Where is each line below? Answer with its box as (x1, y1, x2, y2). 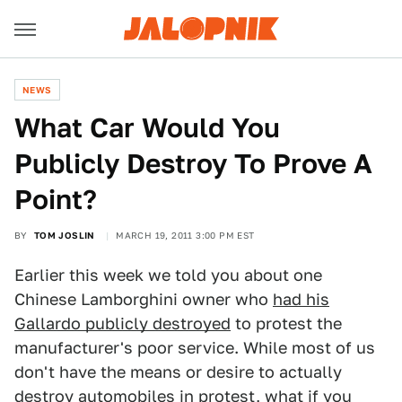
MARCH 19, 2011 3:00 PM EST (116, 230, 255, 240)
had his (273, 290, 329, 309)
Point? (14, 183, 97, 215)
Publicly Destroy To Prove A (14, 147, 372, 179)
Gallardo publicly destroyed (14, 314, 231, 333)
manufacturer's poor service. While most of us (14, 338, 375, 357)
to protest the (231, 314, 342, 333)
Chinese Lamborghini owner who (14, 290, 273, 309)
